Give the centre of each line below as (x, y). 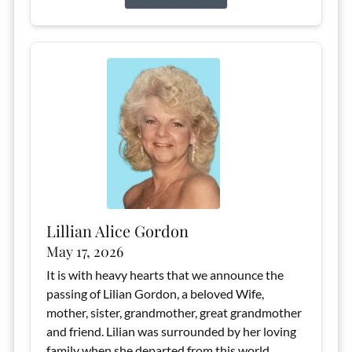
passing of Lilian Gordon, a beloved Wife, (155, 293)
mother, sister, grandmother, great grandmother (174, 312)
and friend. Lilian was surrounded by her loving (171, 331)
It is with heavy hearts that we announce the (165, 275)
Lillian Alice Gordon (117, 231)
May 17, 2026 (84, 251)
